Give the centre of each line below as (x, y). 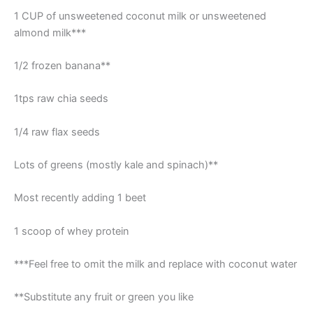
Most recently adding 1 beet (80, 198)
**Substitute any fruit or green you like (104, 297)
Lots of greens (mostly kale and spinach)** (116, 165)
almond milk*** (50, 32)
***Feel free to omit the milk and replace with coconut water (155, 264)
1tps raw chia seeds (61, 99)
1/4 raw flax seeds (57, 132)
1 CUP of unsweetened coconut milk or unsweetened (140, 16)
